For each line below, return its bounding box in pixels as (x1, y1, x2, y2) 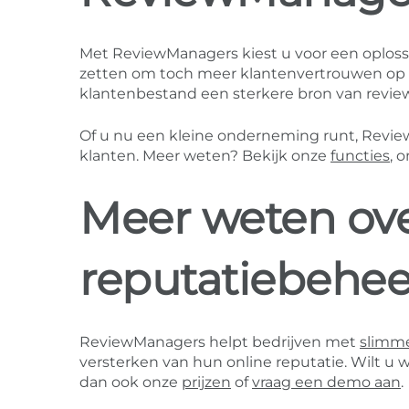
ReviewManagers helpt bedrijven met (79, 333, 360, 351)
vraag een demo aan (252, 373, 401, 392)
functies (330, 147, 390, 165)
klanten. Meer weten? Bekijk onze (79, 147, 330, 165)
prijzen (182, 373, 231, 392)
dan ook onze (79, 373, 182, 392)
